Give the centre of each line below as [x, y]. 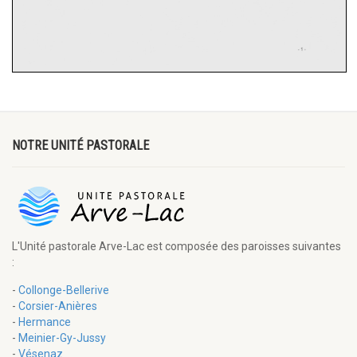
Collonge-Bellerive [64, 290]
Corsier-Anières [58, 306]
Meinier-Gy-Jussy [62, 338]
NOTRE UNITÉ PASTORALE [80, 146]
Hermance [45, 322]
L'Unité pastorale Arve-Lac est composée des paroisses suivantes [177, 247]
